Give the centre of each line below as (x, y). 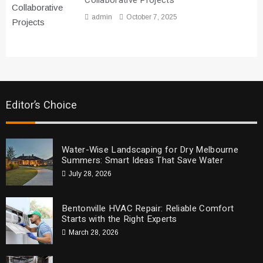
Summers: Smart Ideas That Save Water (142, 160)
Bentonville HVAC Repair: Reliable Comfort (148, 208)
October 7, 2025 (152, 17)
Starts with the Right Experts (119, 219)
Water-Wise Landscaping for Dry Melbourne (150, 149)
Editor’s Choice (42, 105)
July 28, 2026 (90, 173)
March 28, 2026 (94, 232)
